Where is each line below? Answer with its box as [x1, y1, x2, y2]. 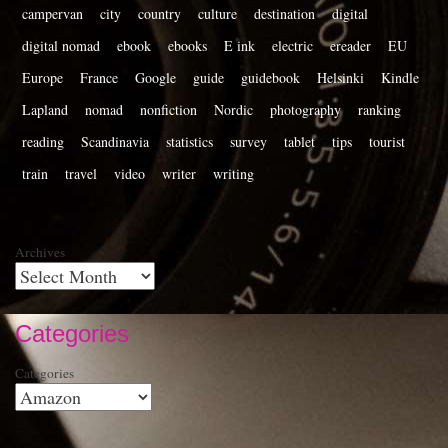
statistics [166, 132, 213, 152]
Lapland [22, 100, 68, 120]
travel [65, 164, 97, 184]
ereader [330, 36, 371, 56]
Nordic [214, 100, 253, 120]
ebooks [168, 36, 207, 56]
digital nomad [22, 36, 100, 56]
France [80, 68, 118, 88]
